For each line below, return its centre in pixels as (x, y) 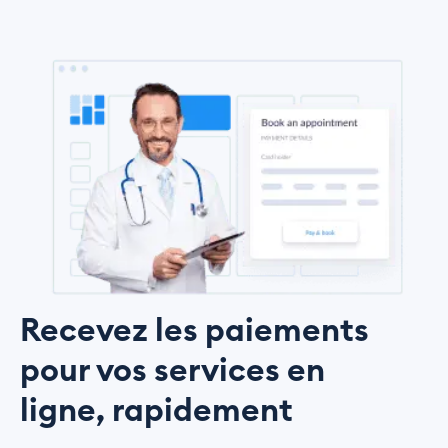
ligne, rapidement (156, 411)
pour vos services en (172, 371)
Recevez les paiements (194, 331)
